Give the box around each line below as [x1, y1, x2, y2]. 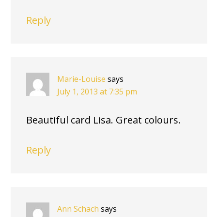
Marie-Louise [57, 74, 106, 85]
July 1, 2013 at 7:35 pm [57, 86, 137, 97]
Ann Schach [57, 203, 99, 215]
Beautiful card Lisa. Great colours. [26, 113, 181, 127]
